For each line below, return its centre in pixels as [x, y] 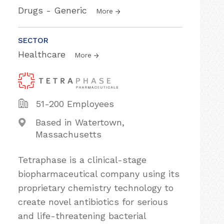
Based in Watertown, [80, 122]
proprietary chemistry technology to [96, 187]
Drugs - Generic [54, 10]
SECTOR [33, 40]
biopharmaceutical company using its [99, 173]
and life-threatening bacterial [82, 215]
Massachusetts [68, 134]
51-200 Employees [75, 103]
